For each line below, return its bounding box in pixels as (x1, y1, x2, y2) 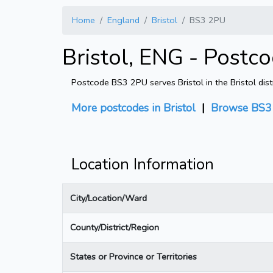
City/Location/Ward (70, 191, 147, 204)
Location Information (71, 154, 214, 175)
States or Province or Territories (70, 250, 197, 263)
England (107, 13, 140, 26)
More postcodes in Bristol (71, 100, 196, 115)
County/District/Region (70, 221, 159, 233)
